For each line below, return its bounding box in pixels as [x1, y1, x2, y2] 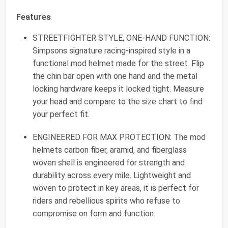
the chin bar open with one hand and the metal [33, 71, 197, 81]
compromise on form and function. [33, 209, 155, 219]
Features [16, 12, 51, 22]
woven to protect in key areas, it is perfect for [33, 183, 199, 193]
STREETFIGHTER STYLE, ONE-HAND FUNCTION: [33, 33, 210, 43]
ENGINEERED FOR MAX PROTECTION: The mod [33, 132, 206, 142]
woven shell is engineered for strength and [33, 158, 185, 168]
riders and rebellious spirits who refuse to [33, 196, 180, 206]
